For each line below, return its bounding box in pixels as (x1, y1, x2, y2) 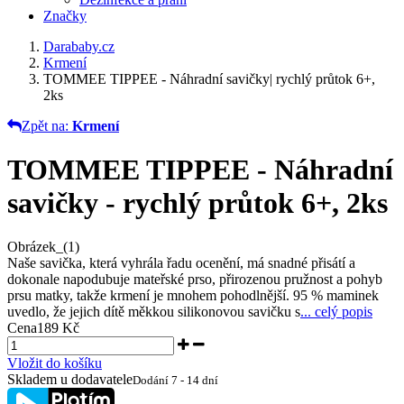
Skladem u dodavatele (7, 372, 133, 388)
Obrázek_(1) (7, 239, 79, 255)
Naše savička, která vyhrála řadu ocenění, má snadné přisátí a (7, 255, 355, 271)
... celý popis (300, 304, 372, 320)
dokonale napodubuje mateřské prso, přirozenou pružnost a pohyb (7, 271, 382, 288)
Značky (43, 7, 87, 23)
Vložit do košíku (7, 355, 102, 372)
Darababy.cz (43, 38, 115, 54)
